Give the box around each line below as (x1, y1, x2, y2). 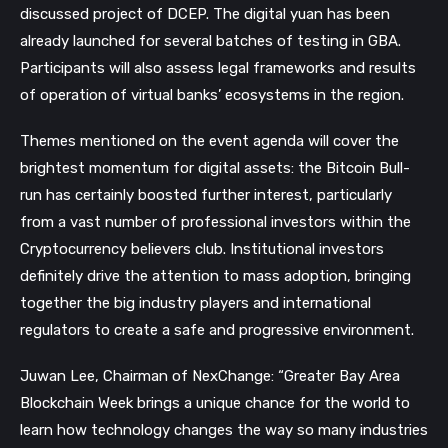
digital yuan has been (244, 5, 390, 23)
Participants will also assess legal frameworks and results (20, 59, 416, 77)
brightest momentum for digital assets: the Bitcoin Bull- (20, 159, 410, 178)
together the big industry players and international (20, 294, 371, 313)
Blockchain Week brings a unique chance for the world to (20, 394, 410, 413)
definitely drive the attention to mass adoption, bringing (20, 267, 411, 286)
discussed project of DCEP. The (20, 5, 244, 23)
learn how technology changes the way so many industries (20, 421, 428, 440)
